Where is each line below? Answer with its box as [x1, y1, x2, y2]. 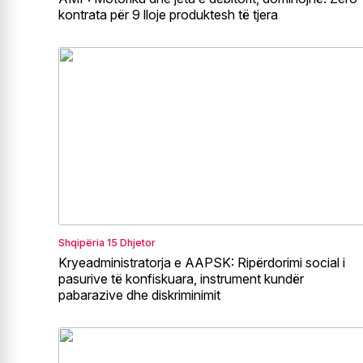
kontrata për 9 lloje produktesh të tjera [58, 6, 278, 23]
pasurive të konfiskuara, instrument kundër [58, 270, 304, 287]
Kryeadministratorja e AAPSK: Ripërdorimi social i [58, 254, 345, 271]
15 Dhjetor [107, 236, 156, 249]
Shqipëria [58, 236, 105, 249]
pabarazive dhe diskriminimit [58, 286, 220, 303]
